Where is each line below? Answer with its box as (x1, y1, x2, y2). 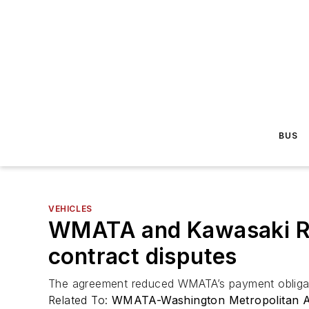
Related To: (48, 293, 112, 307)
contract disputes (48, 243, 237, 270)
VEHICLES (48, 203, 92, 214)
